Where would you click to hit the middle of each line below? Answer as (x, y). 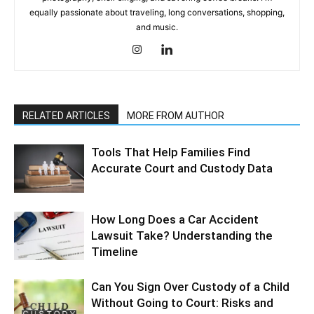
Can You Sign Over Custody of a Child (190, 287)
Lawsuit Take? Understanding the (182, 236)
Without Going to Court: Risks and (182, 303)
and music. (157, 27)
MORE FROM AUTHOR (176, 116)
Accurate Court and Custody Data (182, 169)
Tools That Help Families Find (171, 152)
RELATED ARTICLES (66, 116)
